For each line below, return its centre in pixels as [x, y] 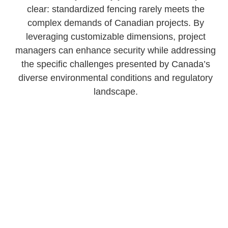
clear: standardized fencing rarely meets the [116, 9]
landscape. [116, 92]
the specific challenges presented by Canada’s [116, 64]
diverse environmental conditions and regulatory [116, 78]
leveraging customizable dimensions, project [116, 37]
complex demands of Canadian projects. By [116, 23]
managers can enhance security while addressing [116, 50]
